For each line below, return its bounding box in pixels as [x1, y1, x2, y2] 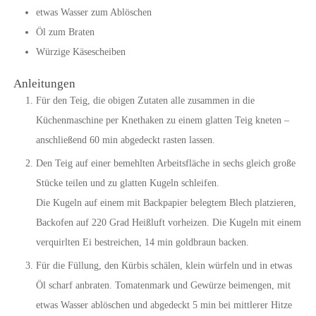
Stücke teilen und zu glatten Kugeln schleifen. [35, 178, 219, 189]
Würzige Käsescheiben [35, 46, 126, 57]
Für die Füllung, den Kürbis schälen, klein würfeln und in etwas [35, 260, 292, 272]
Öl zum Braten [35, 26, 95, 37]
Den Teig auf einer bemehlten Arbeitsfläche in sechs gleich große [35, 158, 296, 169]
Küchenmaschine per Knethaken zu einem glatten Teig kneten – [35, 115, 289, 126]
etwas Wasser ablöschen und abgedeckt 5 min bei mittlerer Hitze [35, 300, 292, 311]
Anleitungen [13, 77, 75, 91]
